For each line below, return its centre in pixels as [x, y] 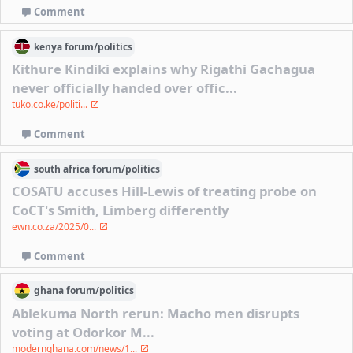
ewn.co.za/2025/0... [56, 227]
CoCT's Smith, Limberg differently [121, 210]
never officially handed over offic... [125, 88]
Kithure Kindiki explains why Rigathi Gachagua [164, 69]
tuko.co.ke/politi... [51, 105]
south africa [62, 169]
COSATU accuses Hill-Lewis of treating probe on [165, 191]
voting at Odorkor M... [84, 333]
